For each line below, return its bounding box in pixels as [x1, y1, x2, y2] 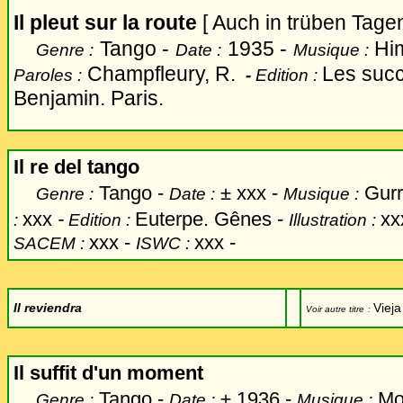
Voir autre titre [306, 304, 364, 314]
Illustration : [289, 210, 381, 229]
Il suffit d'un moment [13, 362, 203, 384]
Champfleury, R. [87, 62, 241, 85]
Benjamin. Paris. [13, 86, 164, 110]
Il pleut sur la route [13, 11, 202, 34]
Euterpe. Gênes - [135, 208, 289, 230]
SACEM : [13, 234, 89, 253]
